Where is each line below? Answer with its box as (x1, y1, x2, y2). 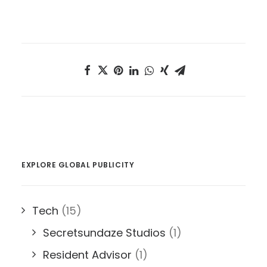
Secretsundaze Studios (43, 225, 166, 240)
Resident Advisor (43, 247, 132, 262)
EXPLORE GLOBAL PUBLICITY (21, 159, 135, 170)
